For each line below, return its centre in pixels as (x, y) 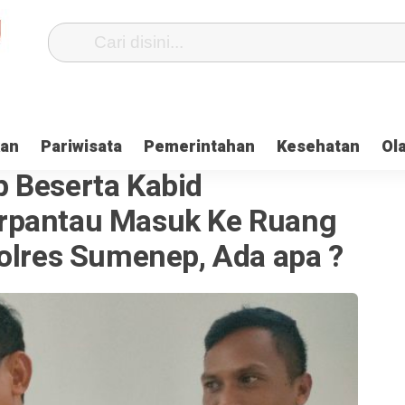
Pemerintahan (199, 147)
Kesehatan (318, 147)
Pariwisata (81, 147)
